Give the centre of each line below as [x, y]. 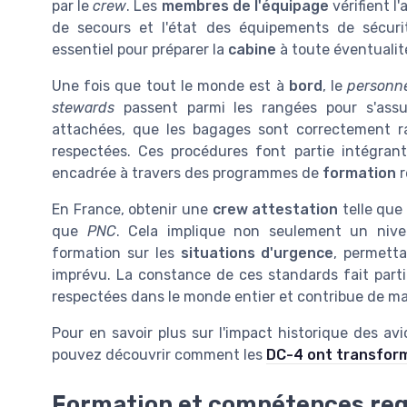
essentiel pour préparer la [140, 50]
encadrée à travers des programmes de [187, 174]
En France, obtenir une [132, 210]
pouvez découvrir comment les [159, 355]
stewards [83, 108]
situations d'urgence [257, 253]
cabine [252, 50]
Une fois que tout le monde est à [170, 86]
